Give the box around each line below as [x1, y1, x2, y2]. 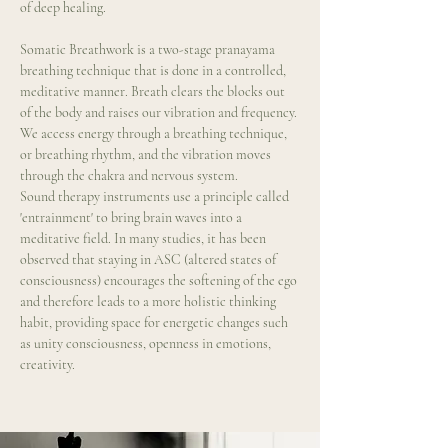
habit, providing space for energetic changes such [20, 314, 291, 331]
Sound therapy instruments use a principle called [20, 188, 292, 205]
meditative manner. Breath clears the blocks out [20, 83, 288, 100]
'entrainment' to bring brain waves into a [20, 209, 245, 226]
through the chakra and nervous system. [20, 167, 238, 184]
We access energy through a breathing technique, [20, 125, 290, 142]
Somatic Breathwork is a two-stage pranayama [20, 41, 278, 58]
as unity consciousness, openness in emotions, [20, 335, 274, 352]
